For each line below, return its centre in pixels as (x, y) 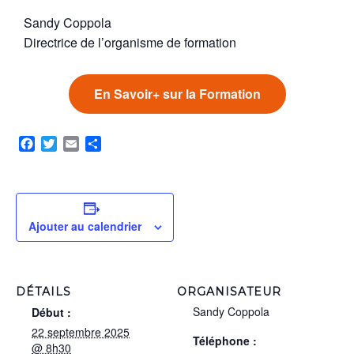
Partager (125, 143)
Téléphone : (225, 340)
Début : (51, 312)
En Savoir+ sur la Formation (177, 94)
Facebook (62, 143)
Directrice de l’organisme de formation (130, 43)
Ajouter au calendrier (85, 226)
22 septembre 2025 (81, 331)
